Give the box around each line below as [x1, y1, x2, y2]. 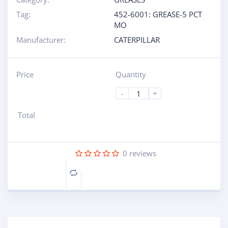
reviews [127, 148, 156, 158]
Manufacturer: [16, 35, 66, 45]
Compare [77, 169, 108, 179]
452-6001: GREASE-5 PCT [114, 9, 202, 19]
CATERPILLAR [114, 35, 160, 45]
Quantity [116, 69, 146, 79]
